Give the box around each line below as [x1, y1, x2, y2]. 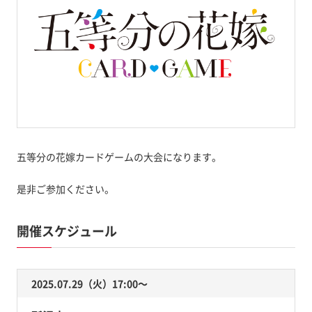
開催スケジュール [16, 221, 117, 240]
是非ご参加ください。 [16, 181, 114, 196]
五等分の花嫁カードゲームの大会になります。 [16, 149, 221, 164]
